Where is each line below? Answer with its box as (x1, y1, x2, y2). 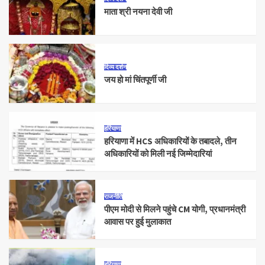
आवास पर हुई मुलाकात (104, 216, 172, 228)
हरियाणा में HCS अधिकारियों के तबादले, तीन (104, 135, 237, 147)
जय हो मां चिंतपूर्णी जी (104, 73, 167, 85)
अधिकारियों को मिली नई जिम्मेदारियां (104, 148, 212, 160)
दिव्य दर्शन (104, 62, 127, 71)
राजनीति (104, 192, 123, 201)
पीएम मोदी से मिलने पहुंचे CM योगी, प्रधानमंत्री (104, 203, 246, 215)
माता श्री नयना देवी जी (104, 5, 173, 17)
